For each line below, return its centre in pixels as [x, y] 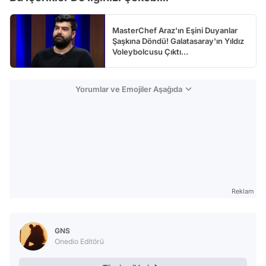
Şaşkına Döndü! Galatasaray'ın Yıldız [178, 41]
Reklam [243, 191]
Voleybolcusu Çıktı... [150, 52]
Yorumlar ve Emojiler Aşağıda [129, 89]
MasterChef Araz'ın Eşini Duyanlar [175, 31]
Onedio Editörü [79, 242]
